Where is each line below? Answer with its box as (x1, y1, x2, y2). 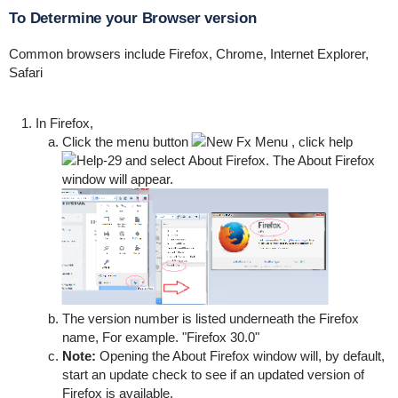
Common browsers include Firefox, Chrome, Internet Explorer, (8, 45, 369, 61)
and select (121, 152, 188, 168)
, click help (287, 133, 356, 149)
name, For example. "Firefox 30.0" (61, 330, 259, 346)
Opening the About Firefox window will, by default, (95, 348, 385, 364)
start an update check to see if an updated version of (61, 367, 364, 383)
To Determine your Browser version (8, 9, 257, 27)
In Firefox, (35, 115, 93, 131)
